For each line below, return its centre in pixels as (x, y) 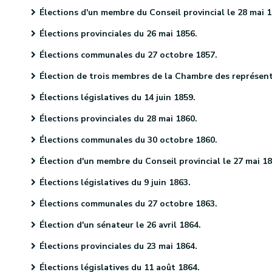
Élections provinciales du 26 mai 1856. (118, 34)
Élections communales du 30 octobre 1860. (128, 140)
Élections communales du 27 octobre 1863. (128, 204)
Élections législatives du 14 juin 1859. (117, 97)
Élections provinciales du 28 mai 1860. (118, 119)
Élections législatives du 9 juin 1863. (115, 182)
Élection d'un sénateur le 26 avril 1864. (120, 225)
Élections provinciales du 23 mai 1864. (118, 246)
